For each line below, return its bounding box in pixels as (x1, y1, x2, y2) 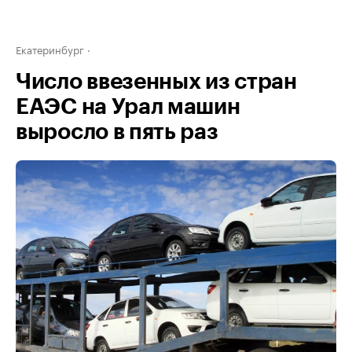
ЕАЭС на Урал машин (16, 96, 240, 118)
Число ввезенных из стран (16, 71, 297, 93)
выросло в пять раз (16, 121, 218, 143)
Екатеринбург (16, 41, 84, 57)
